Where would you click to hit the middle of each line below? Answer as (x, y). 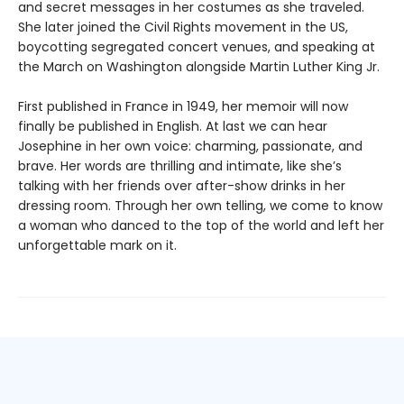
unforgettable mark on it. (97, 246)
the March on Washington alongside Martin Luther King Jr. (199, 67)
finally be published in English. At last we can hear (173, 127)
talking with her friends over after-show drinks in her (182, 186)
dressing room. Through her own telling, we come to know (200, 206)
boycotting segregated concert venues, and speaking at (197, 47)
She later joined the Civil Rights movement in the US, (183, 28)
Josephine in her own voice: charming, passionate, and (190, 147)
